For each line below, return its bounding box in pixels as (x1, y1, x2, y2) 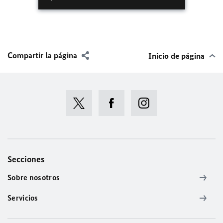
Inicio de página (148, 51, 205, 61)
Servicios (7, 193, 38, 203)
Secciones (7, 154, 44, 165)
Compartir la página (7, 50, 77, 61)
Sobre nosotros (7, 173, 60, 183)
